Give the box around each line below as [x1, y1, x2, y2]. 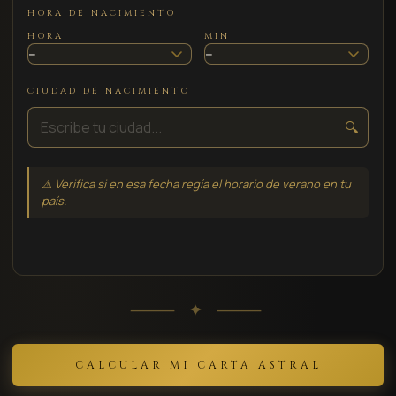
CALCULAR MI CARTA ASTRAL [74, 357, 322, 372]
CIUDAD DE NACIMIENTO [27, 84, 190, 97]
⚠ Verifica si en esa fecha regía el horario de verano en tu [42, 175, 351, 192]
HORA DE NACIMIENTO [27, 6, 176, 19]
